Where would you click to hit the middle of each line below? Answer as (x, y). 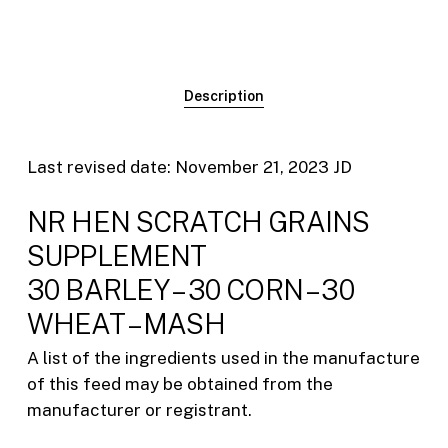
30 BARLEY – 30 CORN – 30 (190, 290)
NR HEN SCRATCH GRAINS (198, 222)
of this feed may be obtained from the (179, 384)
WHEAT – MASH (125, 324)
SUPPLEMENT (116, 256)
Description (223, 95)
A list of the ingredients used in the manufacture (223, 358)
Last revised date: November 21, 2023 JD (189, 166)
